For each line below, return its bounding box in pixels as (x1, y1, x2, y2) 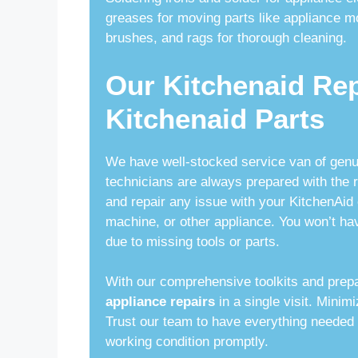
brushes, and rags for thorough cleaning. (105, 30, 347, 46)
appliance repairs (105, 294, 215, 309)
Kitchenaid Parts (105, 102, 324, 134)
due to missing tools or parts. (105, 233, 280, 249)
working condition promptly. (105, 334, 268, 349)
